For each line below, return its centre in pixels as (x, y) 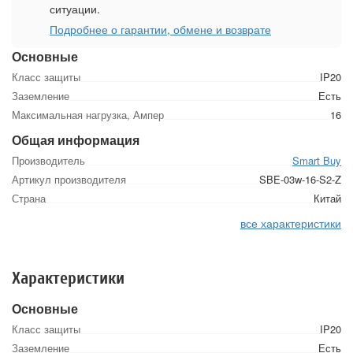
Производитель (48, 161)
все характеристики (291, 223)
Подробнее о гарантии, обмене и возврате (160, 30)
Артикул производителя (69, 180)
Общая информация (76, 140)
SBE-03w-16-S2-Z (300, 180)
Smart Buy (317, 161)
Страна (29, 199)
